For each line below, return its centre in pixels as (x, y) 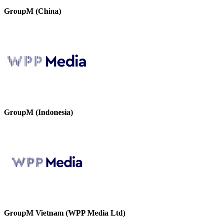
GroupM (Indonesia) (38, 112)
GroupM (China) (33, 11)
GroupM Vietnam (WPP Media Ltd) (65, 213)
